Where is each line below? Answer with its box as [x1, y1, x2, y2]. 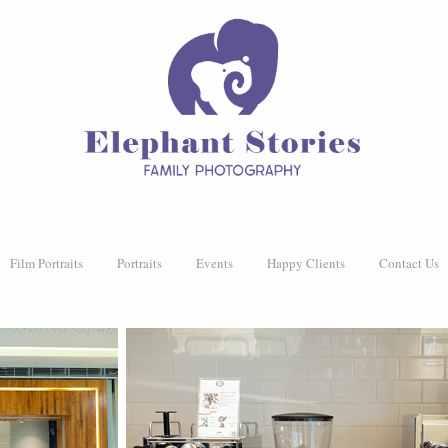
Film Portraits [9, 254, 83, 273]
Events [195, 254, 233, 273]
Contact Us [378, 254, 439, 273]
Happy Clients [266, 254, 345, 273]
